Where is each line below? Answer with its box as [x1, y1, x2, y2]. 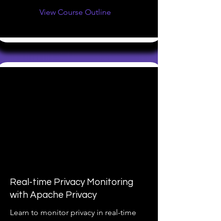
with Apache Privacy [10, 190, 97, 200]
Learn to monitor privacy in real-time [10, 208, 136, 217]
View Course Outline [39, 7, 111, 17]
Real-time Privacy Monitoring [10, 177, 133, 187]
